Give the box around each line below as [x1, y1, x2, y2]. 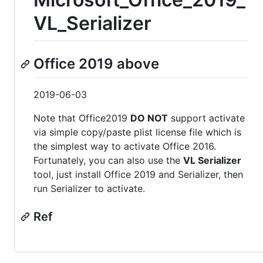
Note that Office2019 [33, 112, 130, 124]
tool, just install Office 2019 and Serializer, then [33, 168, 243, 180]
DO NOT [130, 112, 168, 124]
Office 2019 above [33, 55, 159, 73]
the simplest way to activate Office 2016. [33, 140, 216, 152]
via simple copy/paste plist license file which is [33, 126, 241, 138]
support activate [168, 112, 245, 124]
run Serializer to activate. [33, 182, 145, 194]
